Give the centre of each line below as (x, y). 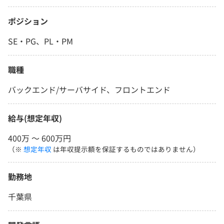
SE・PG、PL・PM (40, 41)
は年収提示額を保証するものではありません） (126, 149)
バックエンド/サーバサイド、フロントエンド (89, 90)
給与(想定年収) (35, 118)
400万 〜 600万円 (39, 138)
